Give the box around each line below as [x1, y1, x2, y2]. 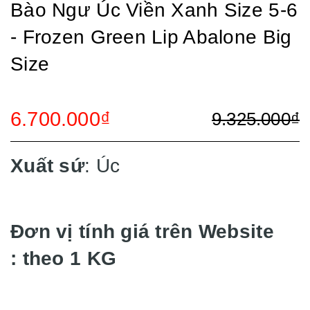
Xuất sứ [10, 155, 84, 176]
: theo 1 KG [10, 248, 117, 269]
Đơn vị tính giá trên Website [10, 221, 274, 242]
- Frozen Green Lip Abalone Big [10, 26, 292, 48]
